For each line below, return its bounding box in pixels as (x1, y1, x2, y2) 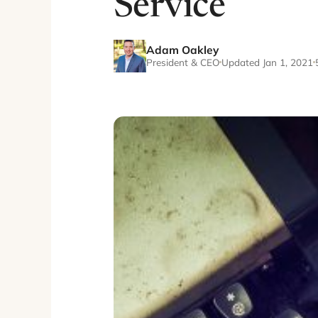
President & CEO (146, 55, 219, 68)
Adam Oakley (146, 42, 219, 57)
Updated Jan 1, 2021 (221, 55, 313, 68)
